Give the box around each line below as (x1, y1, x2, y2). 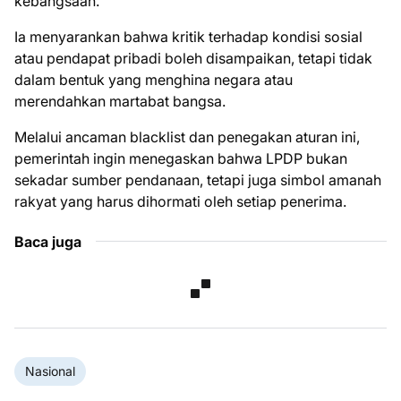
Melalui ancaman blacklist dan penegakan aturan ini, (14, 127, 360, 146)
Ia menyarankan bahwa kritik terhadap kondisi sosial (14, 27, 363, 46)
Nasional (25, 363, 75, 380)
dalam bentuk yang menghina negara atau (14, 70, 293, 89)
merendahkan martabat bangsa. (14, 91, 226, 110)
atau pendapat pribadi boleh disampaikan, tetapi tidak (14, 48, 372, 67)
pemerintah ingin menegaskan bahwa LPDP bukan (14, 149, 347, 167)
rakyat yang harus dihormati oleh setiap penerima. (14, 192, 346, 210)
